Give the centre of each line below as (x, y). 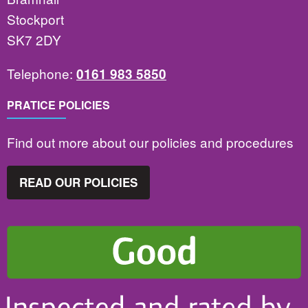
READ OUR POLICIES (79, 182)
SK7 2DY (34, 39)
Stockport (35, 19)
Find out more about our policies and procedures (152, 142)
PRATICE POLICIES (58, 104)
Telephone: (42, 73)
